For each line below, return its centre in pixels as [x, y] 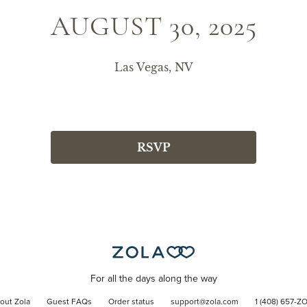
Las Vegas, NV [153, 67]
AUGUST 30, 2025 [153, 26]
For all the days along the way [153, 279]
